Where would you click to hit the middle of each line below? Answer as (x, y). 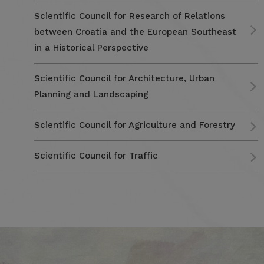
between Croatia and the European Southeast (135, 32)
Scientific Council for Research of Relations (129, 16)
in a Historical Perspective (91, 48)
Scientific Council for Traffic (96, 156)
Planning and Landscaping (91, 94)
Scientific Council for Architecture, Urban (124, 78)
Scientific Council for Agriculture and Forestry (134, 125)
